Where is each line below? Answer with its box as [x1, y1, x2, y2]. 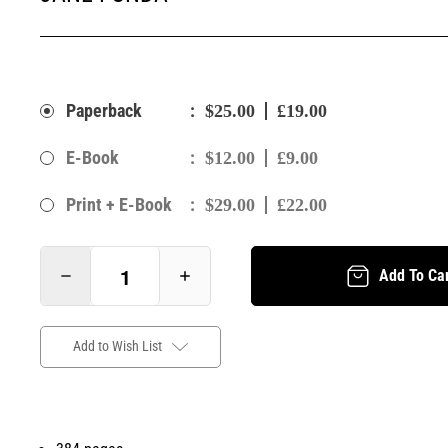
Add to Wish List [72, 337, 162, 354]
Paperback [65, 100, 142, 121]
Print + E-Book [65, 194, 172, 215]
